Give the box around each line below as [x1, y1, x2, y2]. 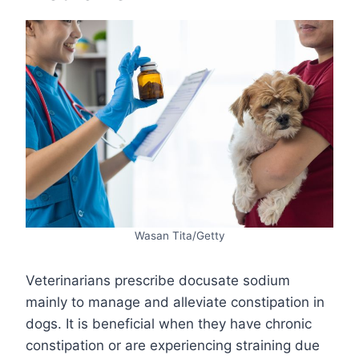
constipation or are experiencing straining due [26, 337, 320, 353]
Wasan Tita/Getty [134, 228, 225, 242]
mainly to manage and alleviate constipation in [26, 293, 325, 310]
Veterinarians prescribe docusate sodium [26, 272, 290, 288]
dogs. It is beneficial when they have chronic [26, 315, 312, 332]
